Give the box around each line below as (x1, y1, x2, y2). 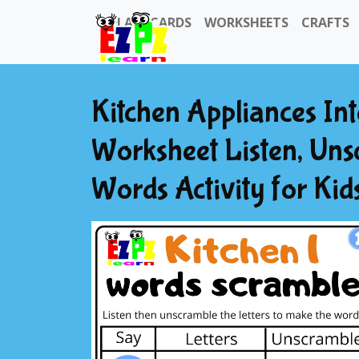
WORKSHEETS (204, 14, 288, 31)
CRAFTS (301, 14, 349, 31)
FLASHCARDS (111, 14, 192, 31)
